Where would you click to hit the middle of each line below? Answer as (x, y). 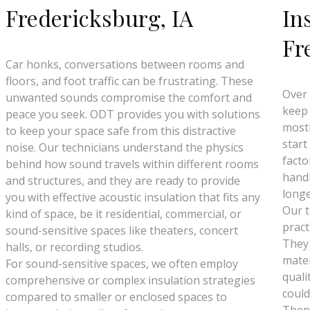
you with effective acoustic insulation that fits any (133, 197)
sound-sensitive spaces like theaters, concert (122, 230)
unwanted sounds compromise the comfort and (129, 98)
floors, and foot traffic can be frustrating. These (130, 81)
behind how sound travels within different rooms (133, 164)
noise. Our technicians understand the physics (125, 147)
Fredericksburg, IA (100, 18)
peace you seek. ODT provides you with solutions (133, 114)
